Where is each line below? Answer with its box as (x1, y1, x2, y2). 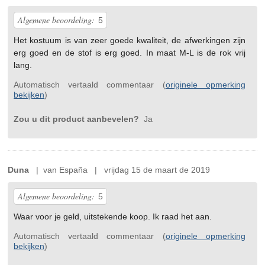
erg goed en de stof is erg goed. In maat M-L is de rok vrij (14, 48, 245, 58)
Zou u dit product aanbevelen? (14, 114, 142, 124)
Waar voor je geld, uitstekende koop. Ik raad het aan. (14, 212, 212, 222)
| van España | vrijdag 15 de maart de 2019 (29, 165, 211, 175)
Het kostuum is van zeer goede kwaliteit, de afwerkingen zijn (14, 35, 245, 46)
